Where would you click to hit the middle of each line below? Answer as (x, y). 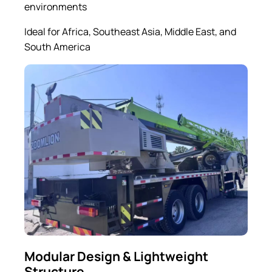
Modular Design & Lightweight (116, 256)
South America (57, 46)
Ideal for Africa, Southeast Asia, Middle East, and (130, 31)
